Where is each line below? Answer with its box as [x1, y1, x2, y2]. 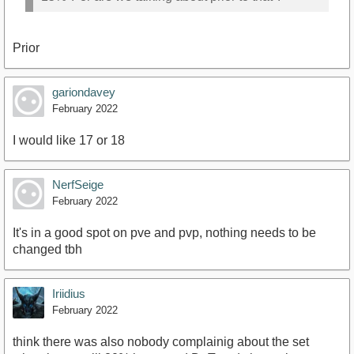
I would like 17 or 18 [13, 133, 125, 147]
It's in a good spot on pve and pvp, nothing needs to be [13, 225, 316, 239]
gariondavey [52, 85, 115, 99]
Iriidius [52, 286, 85, 300]
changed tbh [13, 242, 82, 256]
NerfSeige [52, 177, 104, 191]
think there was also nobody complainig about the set [13, 334, 309, 348]
